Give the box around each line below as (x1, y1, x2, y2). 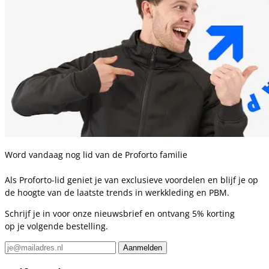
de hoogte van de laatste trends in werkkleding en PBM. (5, 186, 229, 198)
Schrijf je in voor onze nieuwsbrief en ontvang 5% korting (5, 207, 235, 219)
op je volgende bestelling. (5, 220, 108, 232)
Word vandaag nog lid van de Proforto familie (5, 148, 187, 160)
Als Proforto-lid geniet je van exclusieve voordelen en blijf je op (5, 174, 258, 186)
